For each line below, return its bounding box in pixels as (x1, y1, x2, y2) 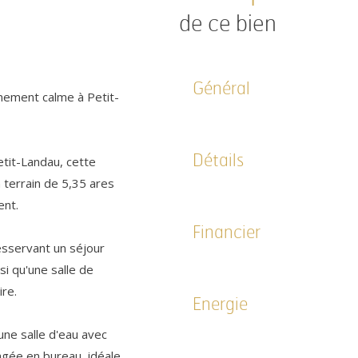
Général (193, 80, 250, 98)
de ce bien (179, 14, 276, 37)
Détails (193, 152, 244, 170)
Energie (193, 296, 248, 314)
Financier (193, 224, 261, 242)
